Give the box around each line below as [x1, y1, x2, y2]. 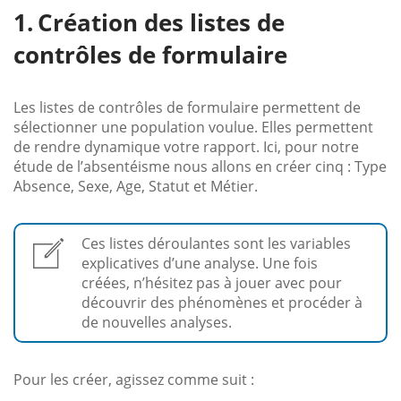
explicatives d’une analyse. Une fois [81, 252, 318, 273]
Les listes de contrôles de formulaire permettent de [13, 97, 361, 117]
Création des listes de [38, 5, 285, 38]
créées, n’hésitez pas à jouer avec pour [81, 272, 342, 293]
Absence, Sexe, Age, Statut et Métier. [13, 175, 258, 196]
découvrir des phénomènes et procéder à [81, 292, 363, 312]
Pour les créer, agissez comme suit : [13, 369, 254, 389]
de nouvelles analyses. [81, 311, 232, 332]
